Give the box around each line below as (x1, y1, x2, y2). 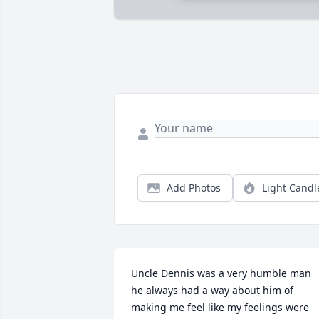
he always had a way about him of (131, 283, 293, 298)
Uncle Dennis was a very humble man (131, 266, 311, 281)
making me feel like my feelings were (131, 300, 309, 315)
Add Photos (167, 181, 221, 195)
